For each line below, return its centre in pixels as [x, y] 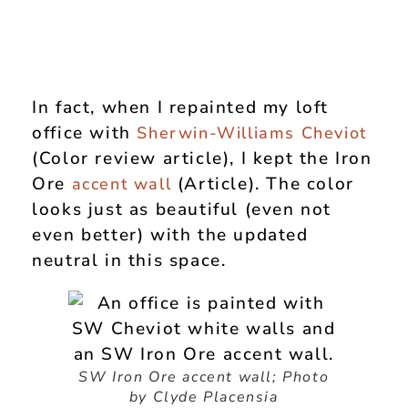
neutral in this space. [129, 261]
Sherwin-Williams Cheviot [252, 133]
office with [85, 133]
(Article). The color [263, 184]
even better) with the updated [170, 235]
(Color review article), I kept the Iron [202, 159]
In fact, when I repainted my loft [181, 108]
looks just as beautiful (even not [182, 210]
